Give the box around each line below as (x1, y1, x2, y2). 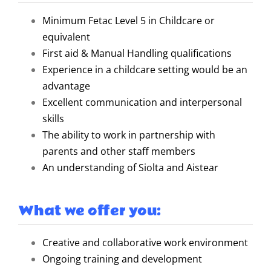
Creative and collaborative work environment (42, 235, 248, 249)
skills (42, 111, 64, 125)
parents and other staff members (42, 144, 195, 158)
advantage (42, 79, 90, 93)
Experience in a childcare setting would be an (42, 62, 247, 76)
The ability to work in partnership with (42, 128, 215, 142)
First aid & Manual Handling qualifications (42, 46, 232, 60)
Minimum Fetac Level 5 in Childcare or (42, 13, 215, 27)
